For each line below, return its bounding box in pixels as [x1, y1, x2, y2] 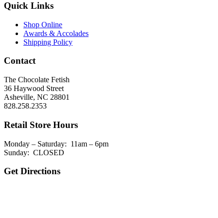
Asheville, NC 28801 [4, 93, 70, 102]
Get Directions [4, 166, 60, 177]
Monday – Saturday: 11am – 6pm [4, 139, 109, 148]
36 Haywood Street [4, 84, 64, 93]
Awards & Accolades [23, 29, 89, 37]
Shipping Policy [23, 37, 73, 46]
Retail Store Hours [4, 119, 78, 130]
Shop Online [23, 20, 62, 29]
